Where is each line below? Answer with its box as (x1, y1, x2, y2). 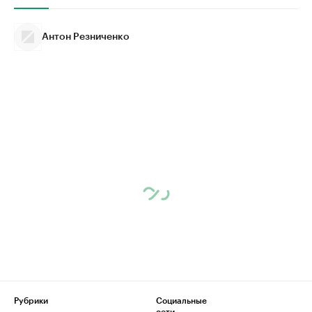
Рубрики (14, 297, 48, 305)
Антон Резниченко (42, 32, 130, 42)
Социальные (156, 297, 207, 305)
